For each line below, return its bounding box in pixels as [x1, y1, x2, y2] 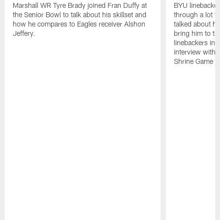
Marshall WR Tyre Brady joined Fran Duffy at [13, 1, 147, 10]
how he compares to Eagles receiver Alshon [13, 20, 146, 28]
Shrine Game [173, 57, 213, 66]
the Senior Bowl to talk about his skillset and [13, 10, 147, 19]
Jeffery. [13, 29, 36, 38]
